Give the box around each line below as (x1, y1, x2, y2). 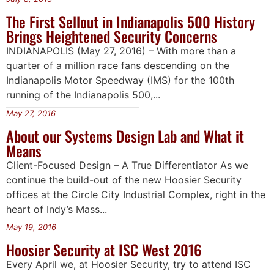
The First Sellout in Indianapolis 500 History (6, 10, 255, 33)
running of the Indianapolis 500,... (6, 89, 160, 102)
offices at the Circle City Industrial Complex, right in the (6, 188, 265, 201)
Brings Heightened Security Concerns (6, 25, 217, 48)
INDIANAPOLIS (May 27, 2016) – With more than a (6, 45, 236, 57)
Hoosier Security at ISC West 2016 (6, 238, 202, 261)
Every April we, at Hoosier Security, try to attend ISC (6, 257, 251, 270)
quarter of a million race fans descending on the (6, 59, 229, 72)
